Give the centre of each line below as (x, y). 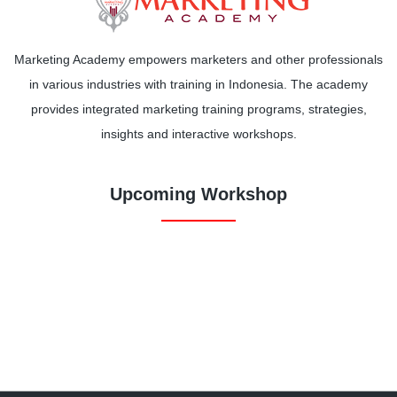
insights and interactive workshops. (198, 133)
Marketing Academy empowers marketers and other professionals (198, 59)
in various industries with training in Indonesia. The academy (198, 84)
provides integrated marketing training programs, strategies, (198, 109)
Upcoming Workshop (198, 194)
